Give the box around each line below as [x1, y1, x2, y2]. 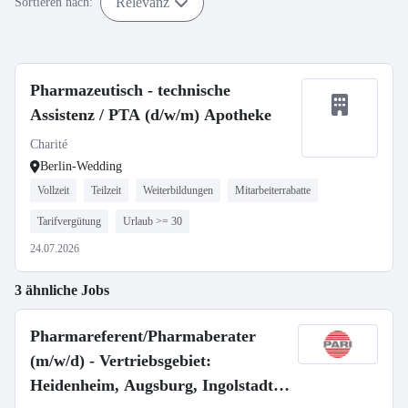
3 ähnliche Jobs [15, 282, 109, 298]
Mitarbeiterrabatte [235, 184, 311, 197]
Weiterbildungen [143, 184, 213, 197]
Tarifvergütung [37, 215, 101, 228]
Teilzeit [91, 184, 121, 197]
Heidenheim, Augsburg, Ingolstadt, [30, 376, 278, 394]
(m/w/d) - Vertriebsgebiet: [30, 352, 211, 370]
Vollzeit [37, 184, 69, 197]
